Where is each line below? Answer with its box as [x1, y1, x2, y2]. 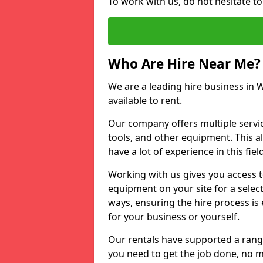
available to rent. [108, 94, 182, 107]
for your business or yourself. [108, 210, 240, 223]
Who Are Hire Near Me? [108, 55, 261, 73]
